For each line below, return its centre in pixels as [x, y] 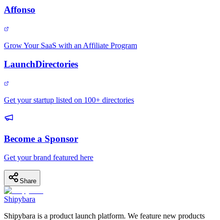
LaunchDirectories [41, 64]
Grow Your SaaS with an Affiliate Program [70, 45]
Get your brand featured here [49, 158]
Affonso [20, 9]
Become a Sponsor [41, 138]
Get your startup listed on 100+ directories [69, 100]
